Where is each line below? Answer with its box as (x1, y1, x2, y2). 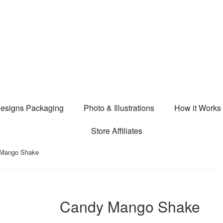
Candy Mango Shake (59, 196, 200, 217)
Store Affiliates (91, 125, 142, 136)
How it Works (174, 102, 221, 113)
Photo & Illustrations (83, 102, 154, 113)
